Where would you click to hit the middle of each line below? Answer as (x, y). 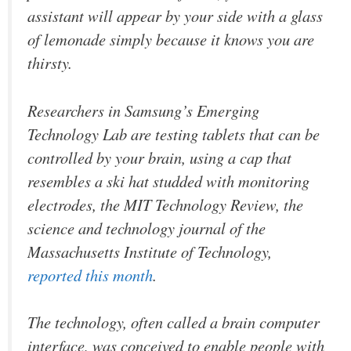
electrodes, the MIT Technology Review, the (165, 204)
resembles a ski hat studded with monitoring (168, 181)
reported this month (90, 275)
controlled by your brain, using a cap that (159, 157)
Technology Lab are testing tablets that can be (174, 134)
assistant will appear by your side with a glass (175, 16)
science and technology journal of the (147, 228)
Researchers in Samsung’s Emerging (143, 110)
